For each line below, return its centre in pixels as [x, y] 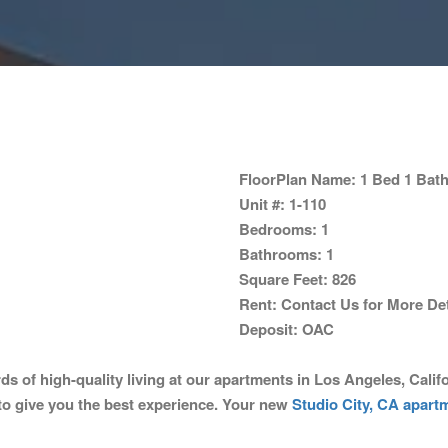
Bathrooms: [280, 254]
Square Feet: [283, 279]
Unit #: [262, 204]
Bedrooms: [278, 229]
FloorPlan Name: [297, 179]
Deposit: [268, 329]
